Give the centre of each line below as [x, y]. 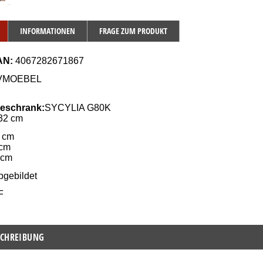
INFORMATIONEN [47, 31]
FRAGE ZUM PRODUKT [133, 31]
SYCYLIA [65, 107]
